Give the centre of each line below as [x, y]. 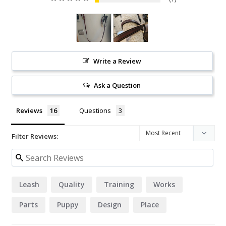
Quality [72, 185]
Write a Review [118, 61]
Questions [95, 111]
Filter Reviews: [35, 136]
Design [110, 205]
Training [119, 185]
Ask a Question [118, 86]
